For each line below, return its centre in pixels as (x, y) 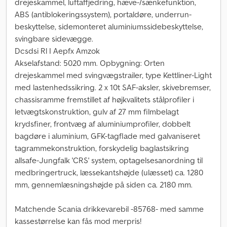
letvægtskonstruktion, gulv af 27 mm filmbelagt (97, 111)
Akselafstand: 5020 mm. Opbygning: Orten (90, 63)
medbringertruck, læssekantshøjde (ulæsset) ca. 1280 (109, 172)
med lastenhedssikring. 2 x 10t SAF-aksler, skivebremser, (113, 87)
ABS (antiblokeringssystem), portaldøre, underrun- (103, 14)
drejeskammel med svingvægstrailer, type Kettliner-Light (113, 75)
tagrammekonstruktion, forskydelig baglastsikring (102, 148)
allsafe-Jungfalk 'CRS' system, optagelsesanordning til (109, 160)
